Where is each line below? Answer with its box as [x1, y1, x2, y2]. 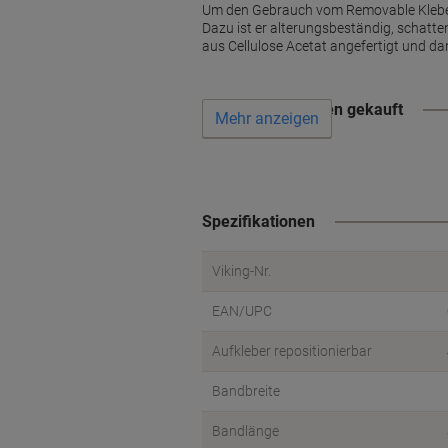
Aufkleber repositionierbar [212, 343, 372, 359]
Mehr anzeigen [215, 109, 319, 129]
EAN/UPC [212, 303, 272, 319]
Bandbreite [212, 383, 280, 399]
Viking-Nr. [212, 263, 271, 279]
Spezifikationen [202, 212, 315, 231]
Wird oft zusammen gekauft [202, 100, 403, 119]
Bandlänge [212, 423, 279, 439]
